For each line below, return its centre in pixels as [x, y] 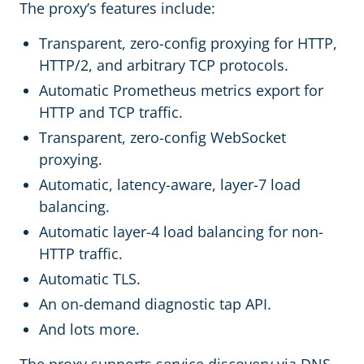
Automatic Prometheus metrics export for [181, 90]
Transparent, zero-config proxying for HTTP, [188, 43]
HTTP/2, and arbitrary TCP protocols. [164, 65]
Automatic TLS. [90, 278]
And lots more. [89, 329]
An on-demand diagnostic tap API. [155, 303]
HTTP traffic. [81, 253]
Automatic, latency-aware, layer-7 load [170, 184]
